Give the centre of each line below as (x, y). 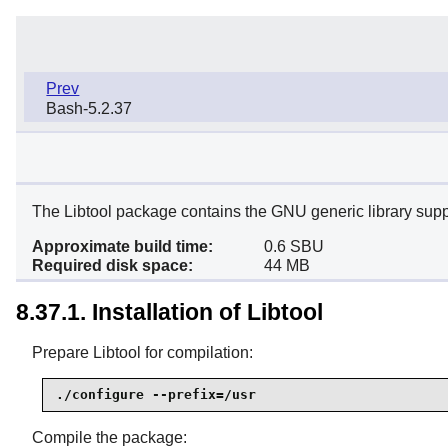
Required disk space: (112, 266)
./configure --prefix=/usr (156, 395)
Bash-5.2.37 (89, 109)
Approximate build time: (122, 247)
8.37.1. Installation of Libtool (169, 311)
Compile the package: (109, 437)
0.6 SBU (294, 247)
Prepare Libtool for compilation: (142, 352)
